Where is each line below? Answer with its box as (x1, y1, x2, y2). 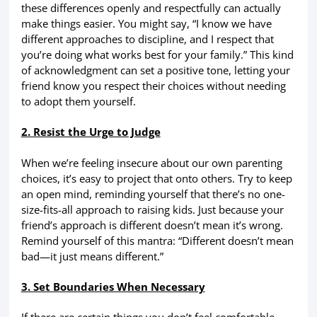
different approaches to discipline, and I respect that (21, 32, 274, 47)
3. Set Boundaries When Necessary (21, 279, 205, 294)
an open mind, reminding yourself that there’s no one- (21, 186, 285, 201)
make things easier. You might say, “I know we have (21, 16, 272, 31)
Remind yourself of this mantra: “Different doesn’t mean (21, 233, 294, 248)
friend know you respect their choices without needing (21, 79, 286, 93)
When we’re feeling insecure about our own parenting (21, 155, 282, 170)
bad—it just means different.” (21, 248, 163, 263)
